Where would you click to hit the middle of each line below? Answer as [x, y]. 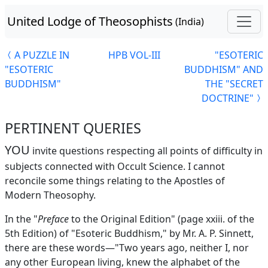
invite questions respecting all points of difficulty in [146, 151]
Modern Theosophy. [50, 195]
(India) [190, 22]
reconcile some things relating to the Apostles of [115, 181]
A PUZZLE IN [42, 55]
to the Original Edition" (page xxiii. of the [162, 219]
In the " [21, 219]
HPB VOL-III [134, 55]
